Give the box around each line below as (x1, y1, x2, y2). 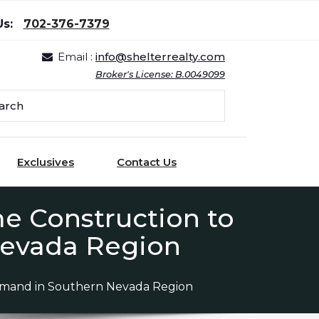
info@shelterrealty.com (95, 50, 225, 64)
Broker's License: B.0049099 (95, 69, 225, 80)
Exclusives (17, 155, 74, 169)
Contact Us (117, 155, 177, 169)
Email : (58, 50, 95, 64)
